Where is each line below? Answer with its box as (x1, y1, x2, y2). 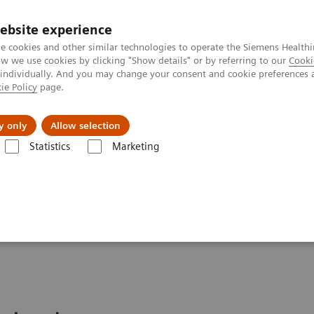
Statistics (29, 140, 70, 153)
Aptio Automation (229, 154, 308, 166)
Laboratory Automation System (79, 154, 214, 166)
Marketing (111, 140, 159, 153)
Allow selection (50, 120, 121, 131)
